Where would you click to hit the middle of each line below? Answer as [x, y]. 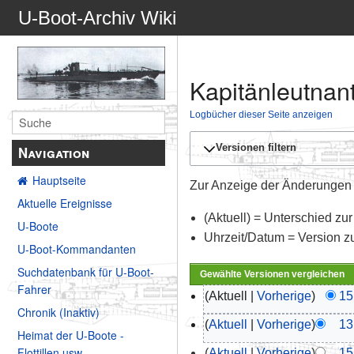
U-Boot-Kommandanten [77, 249]
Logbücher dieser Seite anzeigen [262, 115]
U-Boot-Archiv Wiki [97, 18]
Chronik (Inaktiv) [58, 313]
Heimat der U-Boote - [71, 335]
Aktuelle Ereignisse [65, 203]
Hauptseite [59, 181]
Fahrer [34, 290]
